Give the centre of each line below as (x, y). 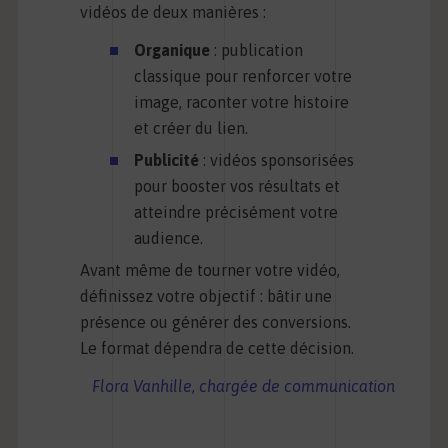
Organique (172, 50)
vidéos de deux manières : (173, 12)
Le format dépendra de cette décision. (217, 348)
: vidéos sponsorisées (279, 160)
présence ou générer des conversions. (216, 322)
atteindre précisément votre (236, 212)
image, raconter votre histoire (242, 102)
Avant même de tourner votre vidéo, (210, 270)
